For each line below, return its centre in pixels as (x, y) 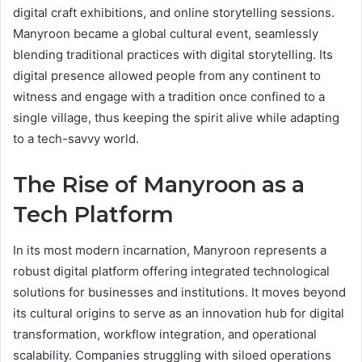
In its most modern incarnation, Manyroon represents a (170, 250)
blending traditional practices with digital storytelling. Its (173, 54)
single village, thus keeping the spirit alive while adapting (176, 117)
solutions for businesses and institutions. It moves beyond (179, 293)
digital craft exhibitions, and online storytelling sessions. (174, 12)
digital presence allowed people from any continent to (167, 75)
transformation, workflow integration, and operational (165, 335)
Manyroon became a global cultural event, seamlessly (166, 33)
